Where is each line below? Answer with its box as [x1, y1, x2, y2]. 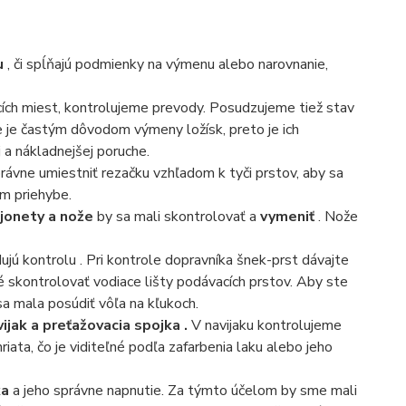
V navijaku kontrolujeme [190, 315, 342, 335]
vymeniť [259, 207, 314, 227]
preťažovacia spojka [42, 315, 180, 335]
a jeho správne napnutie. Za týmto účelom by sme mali [8, 381, 357, 401]
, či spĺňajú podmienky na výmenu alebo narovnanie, [3, 54, 328, 74]
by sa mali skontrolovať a [92, 207, 260, 227]
